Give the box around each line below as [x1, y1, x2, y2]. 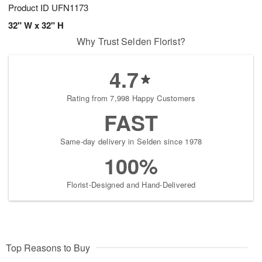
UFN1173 [51, 1, 88, 14]
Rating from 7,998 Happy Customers [67, 92, 195, 104]
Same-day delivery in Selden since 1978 [60, 136, 202, 147]
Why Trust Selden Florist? [77, 35, 185, 49]
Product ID [8, 1, 51, 14]
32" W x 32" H [8, 19, 64, 32]
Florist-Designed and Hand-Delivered [66, 179, 196, 191]
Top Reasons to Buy [6, 241, 90, 255]
